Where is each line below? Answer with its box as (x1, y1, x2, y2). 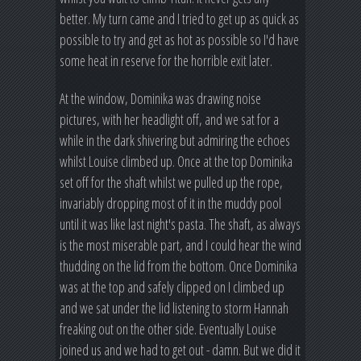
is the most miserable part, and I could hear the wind (60, 235, 301, 255)
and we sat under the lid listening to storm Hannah (60, 298, 288, 318)
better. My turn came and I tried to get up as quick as (60, 9, 299, 29)
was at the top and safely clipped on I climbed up (60, 277, 284, 297)
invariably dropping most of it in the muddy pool (60, 193, 281, 214)
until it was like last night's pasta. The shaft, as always (60, 214, 301, 234)
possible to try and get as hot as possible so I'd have (60, 30, 299, 50)
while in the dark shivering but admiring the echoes (60, 131, 290, 151)
